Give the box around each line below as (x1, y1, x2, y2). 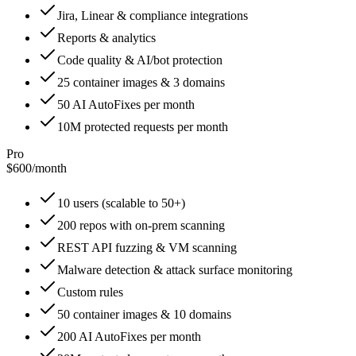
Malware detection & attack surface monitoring (57, 262, 292, 277)
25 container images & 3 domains (57, 75, 225, 89)
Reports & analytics (57, 30, 156, 44)
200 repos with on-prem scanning (57, 218, 225, 232)
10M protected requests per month (57, 119, 228, 133)
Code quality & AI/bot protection (57, 52, 222, 67)
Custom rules (57, 284, 123, 299)
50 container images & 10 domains (57, 307, 231, 321)
